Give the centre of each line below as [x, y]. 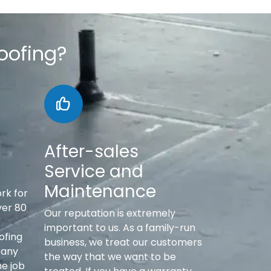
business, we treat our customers [123, 243]
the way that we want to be [110, 257]
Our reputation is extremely [110, 214]
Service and [94, 172]
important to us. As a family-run [120, 228]
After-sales [91, 152]
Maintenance [100, 192]
